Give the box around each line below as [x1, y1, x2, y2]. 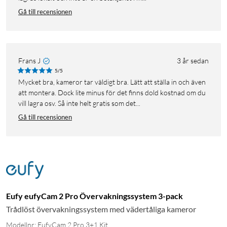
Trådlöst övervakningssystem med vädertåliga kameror [6, 204, 196, 214]
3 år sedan [177, 56, 209, 65]
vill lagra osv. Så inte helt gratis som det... [18, 98, 140, 107]
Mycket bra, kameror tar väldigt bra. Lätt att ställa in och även [18, 77, 25, 86]
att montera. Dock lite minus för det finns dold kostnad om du [18, 88, 206, 97]
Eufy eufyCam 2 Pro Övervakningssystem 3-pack [6, 191, 183, 201]
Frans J [18, 56, 41, 65]
